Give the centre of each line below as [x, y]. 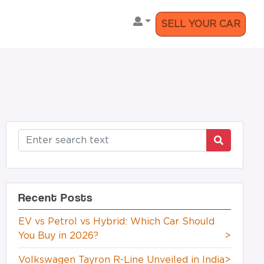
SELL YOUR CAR [200, 24]
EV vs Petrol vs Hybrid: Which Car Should [116, 221]
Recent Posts [55, 197]
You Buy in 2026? [58, 235]
